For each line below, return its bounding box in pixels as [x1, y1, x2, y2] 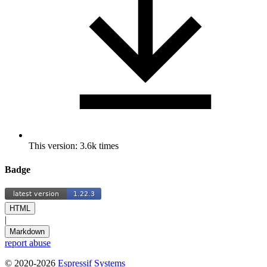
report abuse [5, 237, 51, 248]
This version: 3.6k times [29, 141, 119, 151]
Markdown [10, 226, 45, 236]
